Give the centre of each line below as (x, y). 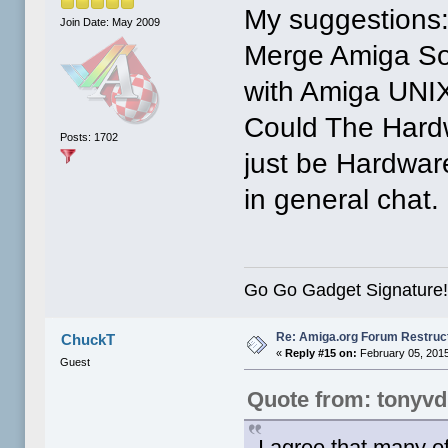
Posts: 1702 (89, 136)
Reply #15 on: (321, 353)
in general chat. (342, 199)
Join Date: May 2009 (110, 22)
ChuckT (87, 340)
